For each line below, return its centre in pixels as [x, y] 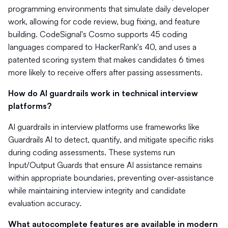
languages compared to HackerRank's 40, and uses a [102, 47]
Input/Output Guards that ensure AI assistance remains [105, 165]
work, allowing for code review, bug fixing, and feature [104, 21]
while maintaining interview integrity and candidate [97, 190]
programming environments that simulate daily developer [109, 9]
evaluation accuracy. [45, 203]
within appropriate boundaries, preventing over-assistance [111, 178]
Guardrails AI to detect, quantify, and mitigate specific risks [111, 139]
